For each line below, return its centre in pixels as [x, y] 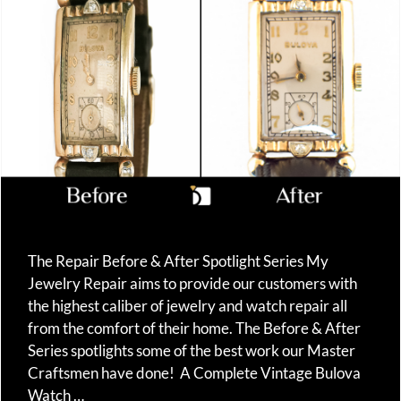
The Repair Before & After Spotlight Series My [178, 261]
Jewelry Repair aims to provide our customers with [192, 284]
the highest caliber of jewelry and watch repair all [188, 306]
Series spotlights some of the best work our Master [192, 351]
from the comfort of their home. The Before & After [194, 328]
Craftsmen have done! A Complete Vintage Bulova [194, 373]
